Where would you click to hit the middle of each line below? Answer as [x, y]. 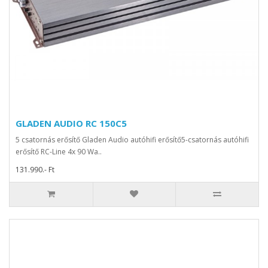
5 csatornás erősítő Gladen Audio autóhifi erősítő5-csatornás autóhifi [132, 140]
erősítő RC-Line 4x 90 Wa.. [59, 152]
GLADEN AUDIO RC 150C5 [71, 124]
